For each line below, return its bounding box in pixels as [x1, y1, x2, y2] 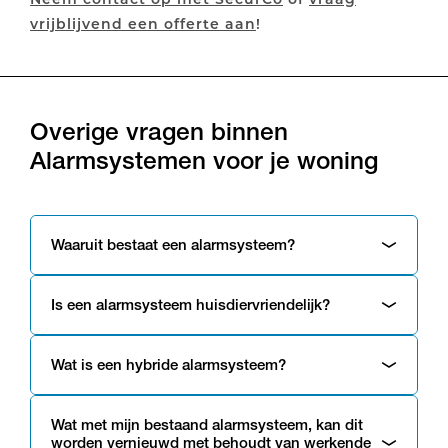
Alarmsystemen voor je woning [30, 145, 378, 175]
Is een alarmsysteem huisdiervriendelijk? [51, 295, 330, 314]
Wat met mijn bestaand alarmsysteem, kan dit [51, 415, 363, 434]
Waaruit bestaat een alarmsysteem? [51, 235, 295, 254]
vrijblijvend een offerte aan [30, 14, 256, 33]
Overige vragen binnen [30, 116, 288, 146]
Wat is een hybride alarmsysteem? [51, 355, 286, 374]
